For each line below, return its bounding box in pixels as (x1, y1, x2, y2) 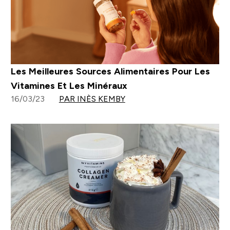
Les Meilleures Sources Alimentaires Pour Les (10, 66, 210, 77)
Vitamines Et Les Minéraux (10, 81, 127, 91)
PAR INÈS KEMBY (59, 94, 125, 104)
